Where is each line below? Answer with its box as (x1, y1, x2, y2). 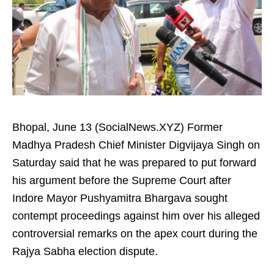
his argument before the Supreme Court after (12, 174, 231, 187)
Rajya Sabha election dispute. (12, 245, 158, 257)
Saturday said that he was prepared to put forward (12, 157, 256, 169)
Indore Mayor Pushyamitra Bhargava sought (12, 192, 228, 204)
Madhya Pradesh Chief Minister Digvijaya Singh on (12, 139, 260, 151)
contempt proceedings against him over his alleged (12, 210, 260, 222)
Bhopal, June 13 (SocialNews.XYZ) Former (12, 121, 223, 133)
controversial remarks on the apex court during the (12, 228, 257, 240)
